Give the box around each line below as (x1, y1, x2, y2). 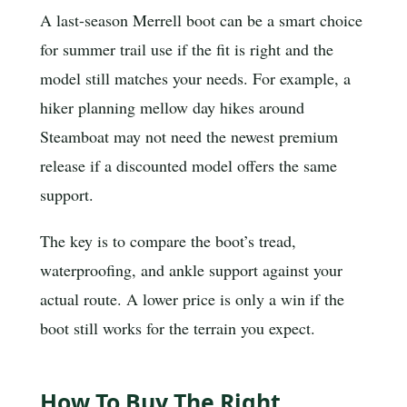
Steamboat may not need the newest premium (40, 124, 338, 147)
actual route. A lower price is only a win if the (40, 288, 344, 311)
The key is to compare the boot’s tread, (40, 230, 296, 253)
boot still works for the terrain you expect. (40, 317, 315, 340)
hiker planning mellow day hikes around (40, 95, 304, 118)
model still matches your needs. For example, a (40, 66, 351, 89)
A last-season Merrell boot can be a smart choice (40, 8, 362, 31)
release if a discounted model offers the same (40, 154, 337, 176)
